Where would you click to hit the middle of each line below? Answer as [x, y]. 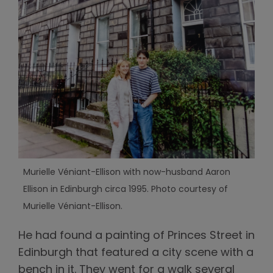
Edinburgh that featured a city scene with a [136, 253]
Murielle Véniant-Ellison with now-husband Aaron [126, 172]
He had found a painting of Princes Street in [136, 236]
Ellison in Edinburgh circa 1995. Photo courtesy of [125, 190]
